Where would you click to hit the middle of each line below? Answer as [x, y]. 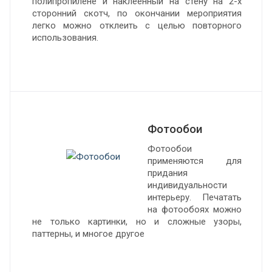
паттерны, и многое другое [88, 234]
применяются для [195, 161]
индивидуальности [187, 185]
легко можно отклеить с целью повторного [137, 25]
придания [168, 173]
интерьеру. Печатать [195, 197]
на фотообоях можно [195, 209]
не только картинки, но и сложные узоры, [137, 222]
